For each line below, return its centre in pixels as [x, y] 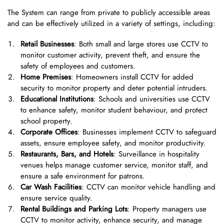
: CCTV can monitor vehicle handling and [148, 187]
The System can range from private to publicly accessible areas [109, 12]
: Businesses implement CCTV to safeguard [147, 132]
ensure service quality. [56, 198]
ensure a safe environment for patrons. [83, 176]
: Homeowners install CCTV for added [132, 77]
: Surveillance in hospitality [156, 154]
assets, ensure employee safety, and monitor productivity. [113, 143]
